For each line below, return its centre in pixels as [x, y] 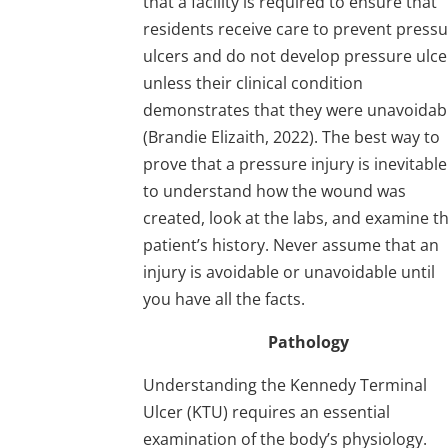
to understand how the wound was [275, 190]
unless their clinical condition [253, 82]
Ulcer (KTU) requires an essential [267, 411]
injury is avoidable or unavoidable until [289, 271]
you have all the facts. [224, 298]
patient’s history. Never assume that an [291, 244]
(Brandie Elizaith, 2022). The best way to [292, 136]
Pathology [309, 341]
